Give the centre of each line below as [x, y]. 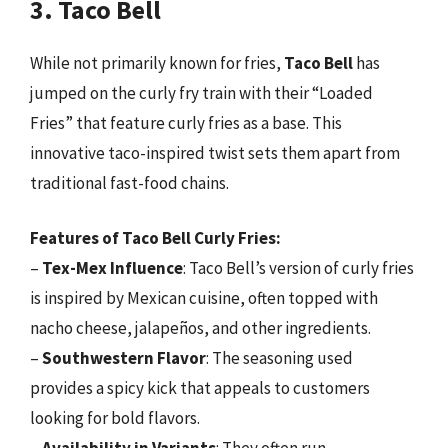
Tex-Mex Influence [112, 268]
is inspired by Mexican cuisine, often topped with [204, 298]
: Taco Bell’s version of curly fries [298, 268]
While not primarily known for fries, [157, 62]
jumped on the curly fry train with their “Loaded [201, 92]
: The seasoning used [279, 358]
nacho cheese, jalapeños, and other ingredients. [200, 328]
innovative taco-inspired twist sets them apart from [215, 152]
